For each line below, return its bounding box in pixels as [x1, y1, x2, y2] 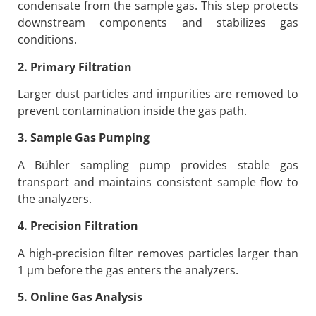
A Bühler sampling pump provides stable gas [18, 157, 298, 173]
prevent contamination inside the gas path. [18, 103, 247, 119]
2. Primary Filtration [18, 59, 132, 75]
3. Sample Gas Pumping [18, 130, 150, 146]
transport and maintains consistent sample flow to [18, 174, 298, 190]
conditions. [18, 32, 77, 48]
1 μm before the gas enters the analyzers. [18, 262, 238, 278]
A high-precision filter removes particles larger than [18, 245, 298, 261]
